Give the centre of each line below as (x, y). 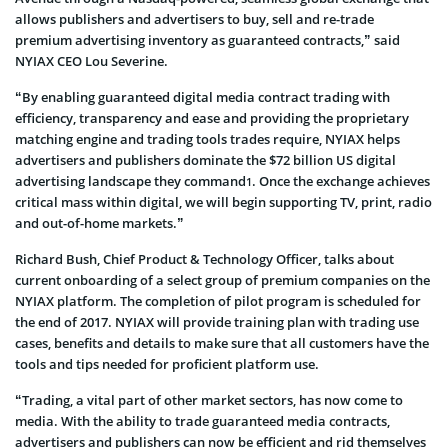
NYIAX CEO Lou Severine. (91, 60)
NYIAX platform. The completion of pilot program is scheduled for (218, 300)
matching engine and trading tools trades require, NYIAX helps (207, 138)
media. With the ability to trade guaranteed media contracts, (202, 420)
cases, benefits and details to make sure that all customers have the (222, 342)
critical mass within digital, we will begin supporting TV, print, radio (223, 201)
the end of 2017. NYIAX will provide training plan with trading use (217, 321)
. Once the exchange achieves (341, 180)
